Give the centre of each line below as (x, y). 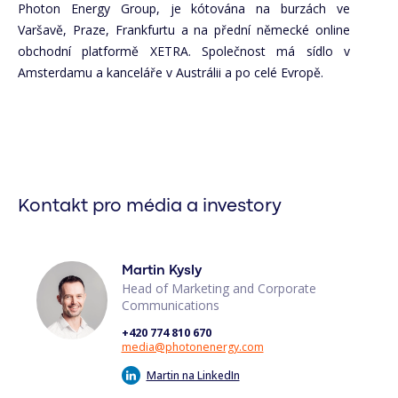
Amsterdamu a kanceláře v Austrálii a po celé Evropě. (172, 73)
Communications (170, 306)
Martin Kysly (161, 271)
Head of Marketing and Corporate (219, 289)
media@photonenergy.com (192, 346)
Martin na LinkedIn (193, 375)
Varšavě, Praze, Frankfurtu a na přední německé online (184, 30)
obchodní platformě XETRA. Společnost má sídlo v (184, 52)
